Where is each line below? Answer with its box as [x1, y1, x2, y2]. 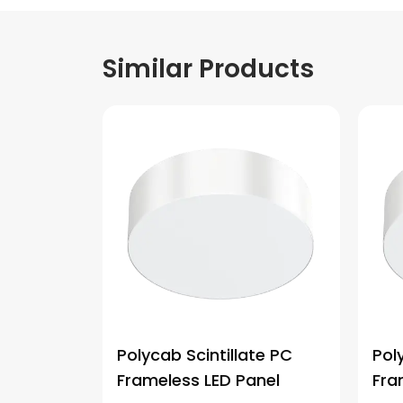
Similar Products [103, 51, 314, 86]
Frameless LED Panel [117, 369, 280, 391]
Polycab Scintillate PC [117, 344, 292, 366]
